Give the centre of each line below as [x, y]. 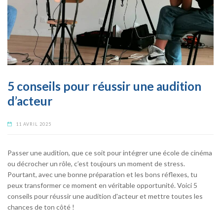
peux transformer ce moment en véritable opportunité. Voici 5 [102, 185]
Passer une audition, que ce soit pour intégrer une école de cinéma [110, 153]
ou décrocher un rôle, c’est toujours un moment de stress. [96, 164]
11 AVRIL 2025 [34, 124]
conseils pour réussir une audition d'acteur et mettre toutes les [105, 196]
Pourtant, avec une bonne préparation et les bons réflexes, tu [102, 175]
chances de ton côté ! [41, 207]
